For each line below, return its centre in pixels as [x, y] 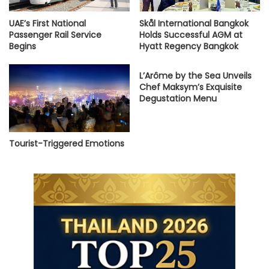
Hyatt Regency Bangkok [189, 46]
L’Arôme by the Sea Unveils [195, 75]
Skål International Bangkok [194, 23]
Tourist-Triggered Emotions [67, 144]
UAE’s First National [47, 23]
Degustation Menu [178, 98]
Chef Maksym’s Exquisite [191, 87]
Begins [23, 46]
